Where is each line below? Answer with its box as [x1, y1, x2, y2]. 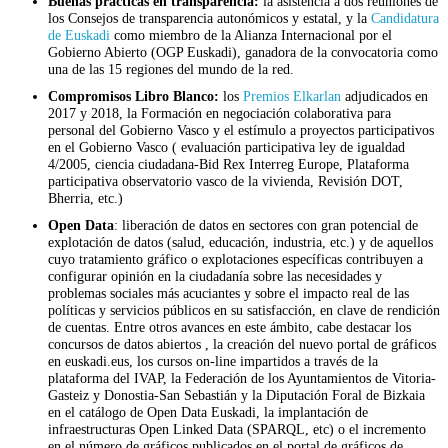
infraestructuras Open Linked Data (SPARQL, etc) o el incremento [48, 421, 426, 438]
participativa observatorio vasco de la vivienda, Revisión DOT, [48, 173, 403, 190]
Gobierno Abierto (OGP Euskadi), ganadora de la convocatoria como [48, 44, 438, 61]
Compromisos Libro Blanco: [48, 88, 219, 105]
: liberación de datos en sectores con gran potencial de [114, 217, 418, 234]
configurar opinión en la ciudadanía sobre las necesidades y [48, 268, 382, 285]
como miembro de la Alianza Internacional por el [110, 27, 392, 44]
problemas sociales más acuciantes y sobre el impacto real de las [48, 285, 409, 302]
